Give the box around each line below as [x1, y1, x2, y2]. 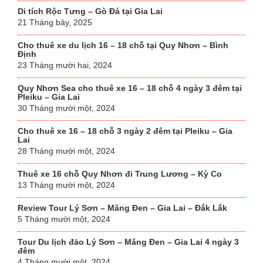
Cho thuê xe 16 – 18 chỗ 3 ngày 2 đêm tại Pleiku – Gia [18, 126, 232, 136]
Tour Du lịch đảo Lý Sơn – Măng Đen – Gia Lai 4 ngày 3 [18, 237, 239, 247]
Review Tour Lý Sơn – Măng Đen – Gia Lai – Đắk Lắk [18, 203, 227, 213]
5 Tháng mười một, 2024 [18, 214, 110, 224]
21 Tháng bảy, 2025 [18, 18, 92, 28]
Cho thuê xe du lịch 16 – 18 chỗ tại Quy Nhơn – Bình [18, 41, 228, 50]
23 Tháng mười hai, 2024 [18, 60, 112, 70]
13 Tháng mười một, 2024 [18, 180, 115, 190]
